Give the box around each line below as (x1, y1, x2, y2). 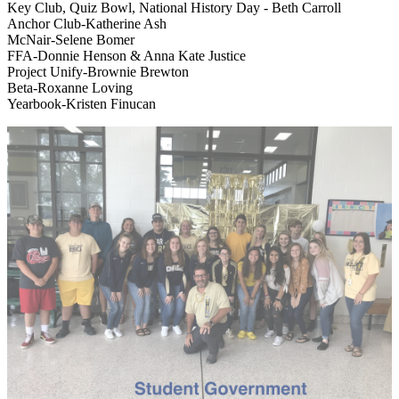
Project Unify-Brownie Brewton (7, 63, 189, 79)
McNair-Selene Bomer (7, 31, 134, 47)
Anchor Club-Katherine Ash (7, 15, 167, 31)
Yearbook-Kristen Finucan (7, 95, 156, 111)
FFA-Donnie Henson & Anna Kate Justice (7, 47, 246, 63)
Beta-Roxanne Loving (7, 79, 133, 95)
